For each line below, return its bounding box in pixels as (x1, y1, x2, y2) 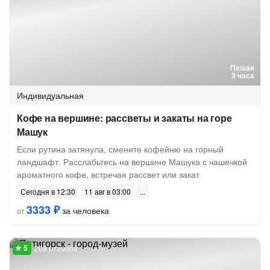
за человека (60, 204, 109, 216)
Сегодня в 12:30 (20, 186, 75, 196)
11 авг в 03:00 (84, 186, 131, 196)
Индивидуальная (17, 89, 84, 101)
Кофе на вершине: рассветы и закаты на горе (17, 111, 232, 125)
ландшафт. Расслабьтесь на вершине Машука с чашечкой (17, 155, 247, 168)
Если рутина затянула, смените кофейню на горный (17, 143, 224, 155)
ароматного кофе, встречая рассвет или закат (17, 168, 199, 180)
